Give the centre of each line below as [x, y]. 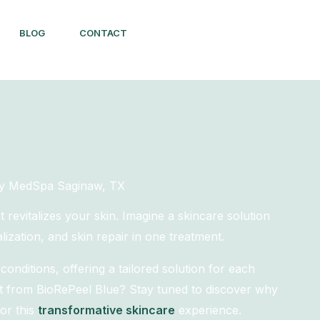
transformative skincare [106, 310]
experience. [208, 310]
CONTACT [103, 32]
